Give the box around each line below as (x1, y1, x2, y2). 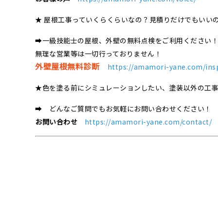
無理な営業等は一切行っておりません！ (35, 49, 162, 59)
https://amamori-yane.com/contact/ (84, 117, 212, 127)
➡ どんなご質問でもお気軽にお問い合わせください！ (35, 104, 212, 114)
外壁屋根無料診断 (35, 60, 99, 73)
